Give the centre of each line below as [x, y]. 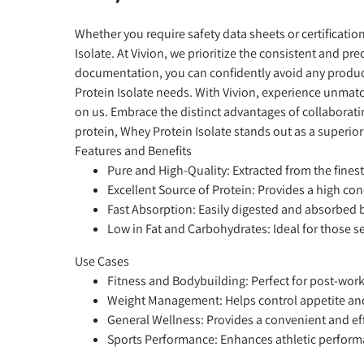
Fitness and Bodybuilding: [178, 280]
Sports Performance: [162, 339]
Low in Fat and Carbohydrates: [189, 228]
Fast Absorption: [152, 209]
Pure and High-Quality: [169, 170]
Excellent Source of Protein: [181, 189]
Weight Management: [165, 300]
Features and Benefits [133, 150]
